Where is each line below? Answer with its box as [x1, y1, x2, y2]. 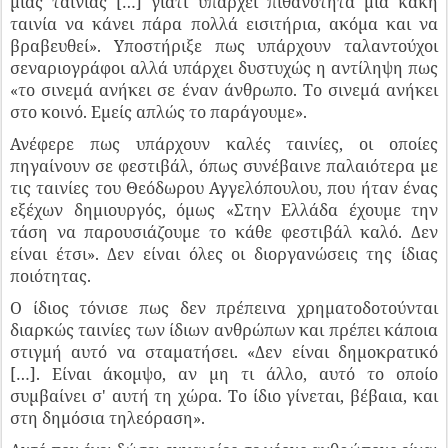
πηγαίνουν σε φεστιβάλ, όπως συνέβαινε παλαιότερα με [10, 155, 438, 178]
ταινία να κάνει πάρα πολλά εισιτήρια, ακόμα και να [10, 13, 438, 36]
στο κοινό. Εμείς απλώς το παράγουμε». [10, 101, 307, 124]
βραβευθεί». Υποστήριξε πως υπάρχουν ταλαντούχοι [10, 35, 438, 58]
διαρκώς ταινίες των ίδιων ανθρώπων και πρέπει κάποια [10, 319, 438, 342]
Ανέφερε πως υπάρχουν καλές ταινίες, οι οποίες [10, 133, 438, 156]
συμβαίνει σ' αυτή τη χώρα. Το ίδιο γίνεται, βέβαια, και [10, 385, 438, 408]
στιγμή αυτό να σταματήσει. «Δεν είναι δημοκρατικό [10, 341, 438, 364]
